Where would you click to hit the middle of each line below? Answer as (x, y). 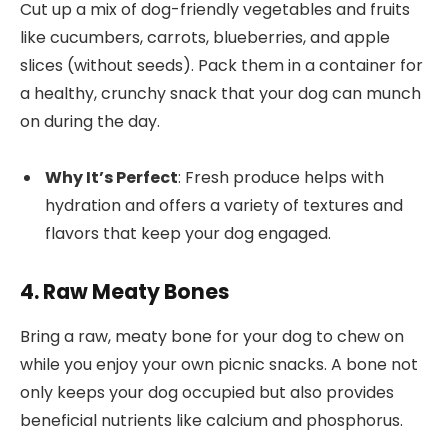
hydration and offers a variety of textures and (224, 206)
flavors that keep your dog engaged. (188, 234)
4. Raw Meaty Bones (124, 292)
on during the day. (90, 121)
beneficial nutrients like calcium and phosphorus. (211, 420)
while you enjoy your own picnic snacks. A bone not (219, 364)
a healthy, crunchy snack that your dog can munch (220, 93)
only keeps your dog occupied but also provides (207, 392)
